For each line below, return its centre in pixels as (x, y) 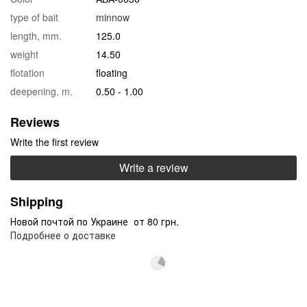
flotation (27, 72)
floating (112, 72)
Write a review (153, 167)
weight (24, 54)
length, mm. (36, 35)
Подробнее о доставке (63, 235)
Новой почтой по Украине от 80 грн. (95, 221)
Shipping (37, 201)
